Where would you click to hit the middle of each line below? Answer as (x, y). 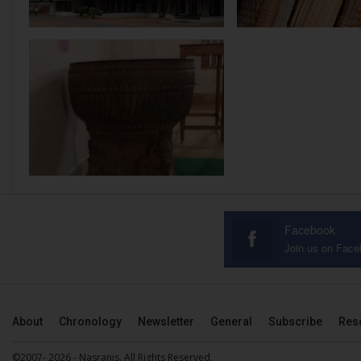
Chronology (90, 322)
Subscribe (295, 322)
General (231, 322)
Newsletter (166, 322)
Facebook (309, 230)
